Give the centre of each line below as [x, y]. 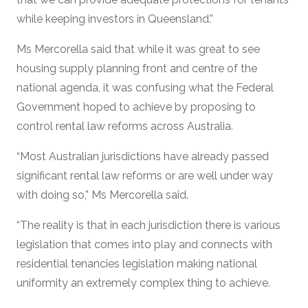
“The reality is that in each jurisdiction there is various [148, 225]
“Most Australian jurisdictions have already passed [143, 156]
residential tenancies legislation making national [137, 263]
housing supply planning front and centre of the [137, 68]
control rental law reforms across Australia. [125, 126]
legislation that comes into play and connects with [144, 244]
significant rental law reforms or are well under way [145, 175]
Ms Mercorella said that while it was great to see [138, 49]
